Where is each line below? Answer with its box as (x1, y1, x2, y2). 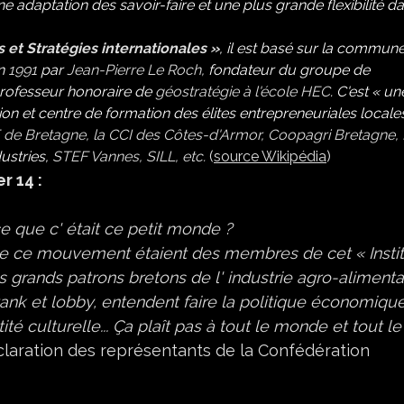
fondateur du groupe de (205, 61, 370, 79)
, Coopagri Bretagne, (261, 126, 402, 144)
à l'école (239, 83, 300, 101)
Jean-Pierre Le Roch (67, 61, 201, 79)
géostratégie (155, 83, 239, 101)
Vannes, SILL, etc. (87, 148, 206, 166)
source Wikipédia (214, 148, 326, 166)
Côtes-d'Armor (163, 126, 261, 144)
